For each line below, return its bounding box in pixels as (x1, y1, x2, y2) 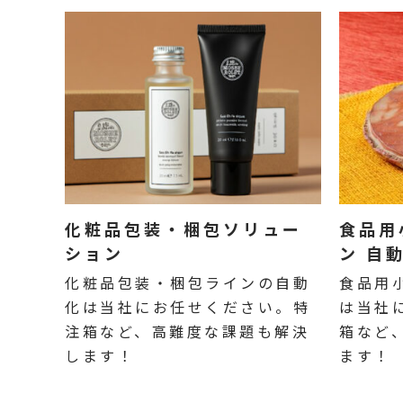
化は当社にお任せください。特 (65, 296, 311, 318)
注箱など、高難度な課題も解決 (65, 320, 310, 343)
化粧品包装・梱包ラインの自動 (65, 272, 311, 294)
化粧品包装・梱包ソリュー (65, 217, 302, 241)
